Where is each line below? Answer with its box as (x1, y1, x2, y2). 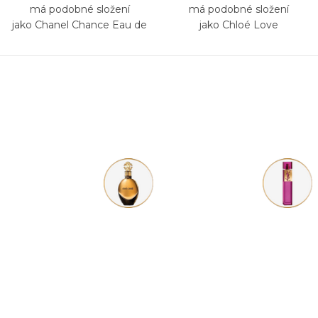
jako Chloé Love (199, 18, 278, 31)
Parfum (60, 33, 99, 47)
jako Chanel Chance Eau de (12, 18, 147, 31)
